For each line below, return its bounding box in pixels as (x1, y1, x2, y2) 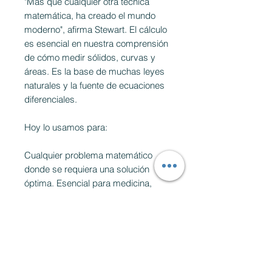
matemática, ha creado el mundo (24, 10, 155, 22)
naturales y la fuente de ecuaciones (24, 80, 165, 92)
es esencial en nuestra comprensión (24, 38, 168, 50)
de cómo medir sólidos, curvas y (24, 52, 155, 64)
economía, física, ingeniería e (24, 191, 139, 203)
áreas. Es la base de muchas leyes (24, 66, 165, 78)
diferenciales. (24, 93, 77, 106)
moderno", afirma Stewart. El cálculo (24, 24, 167, 36)
